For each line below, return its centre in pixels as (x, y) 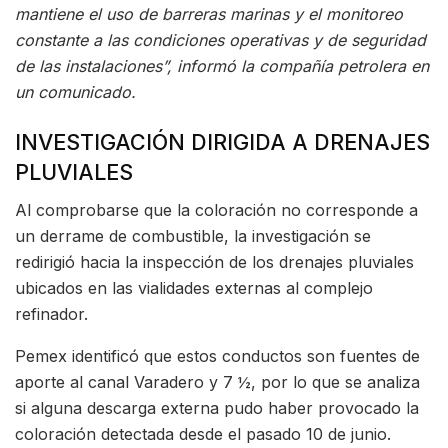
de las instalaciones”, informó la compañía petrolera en (222, 65)
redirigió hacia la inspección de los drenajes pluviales (214, 262)
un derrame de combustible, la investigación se (193, 236)
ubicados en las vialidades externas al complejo (194, 288)
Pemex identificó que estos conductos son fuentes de (217, 356)
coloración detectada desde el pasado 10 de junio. (203, 434)
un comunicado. (75, 91)
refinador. (51, 314)
